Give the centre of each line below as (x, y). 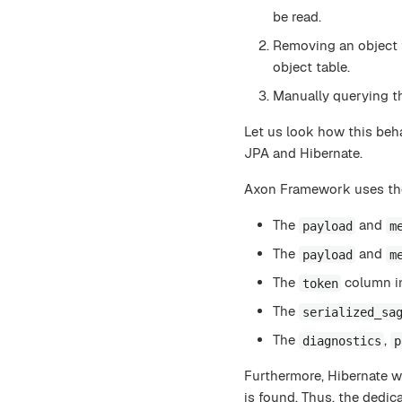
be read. (297, 17)
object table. (311, 67)
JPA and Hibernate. (303, 153)
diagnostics (341, 341)
